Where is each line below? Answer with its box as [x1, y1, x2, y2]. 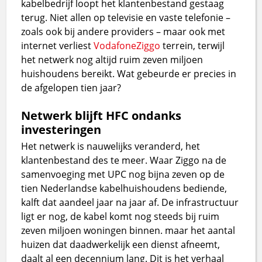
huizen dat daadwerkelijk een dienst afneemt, [21, 237, 220, 251]
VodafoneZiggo [94, 39, 161, 52]
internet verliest [21, 39, 94, 52]
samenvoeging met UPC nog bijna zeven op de [21, 167, 225, 181]
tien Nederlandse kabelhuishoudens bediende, [21, 181, 227, 195]
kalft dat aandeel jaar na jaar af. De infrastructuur [21, 195, 239, 209]
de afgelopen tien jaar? [21, 81, 122, 94]
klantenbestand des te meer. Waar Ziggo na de [21, 153, 227, 167]
